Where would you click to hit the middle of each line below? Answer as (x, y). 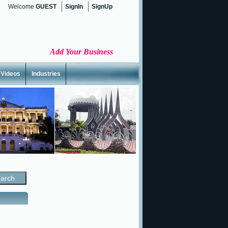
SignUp (102, 7)
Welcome (22, 7)
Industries (46, 74)
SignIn (74, 7)
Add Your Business (81, 52)
